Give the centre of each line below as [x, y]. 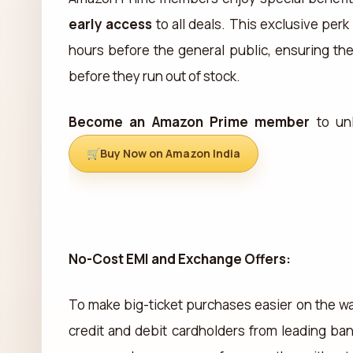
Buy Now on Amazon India [170, 153]
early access [111, 24]
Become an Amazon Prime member [190, 121]
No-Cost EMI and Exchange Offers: [180, 258]
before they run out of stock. [154, 76]
